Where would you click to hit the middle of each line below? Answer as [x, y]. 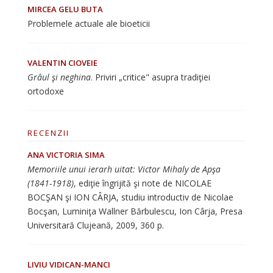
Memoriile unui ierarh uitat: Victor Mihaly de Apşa [124, 169]
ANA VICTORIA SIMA [66, 155]
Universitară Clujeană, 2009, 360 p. [95, 225]
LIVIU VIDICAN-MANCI [69, 264]
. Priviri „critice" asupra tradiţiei [150, 77]
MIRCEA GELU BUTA [65, 9]
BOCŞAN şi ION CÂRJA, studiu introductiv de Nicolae [130, 197]
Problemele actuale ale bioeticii [88, 23]
